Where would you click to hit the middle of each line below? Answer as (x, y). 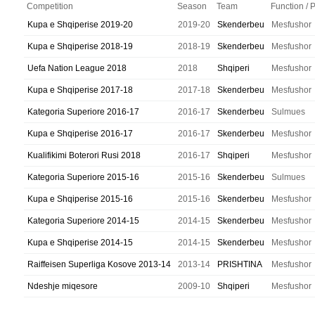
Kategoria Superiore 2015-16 (83, 177)
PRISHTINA (240, 264)
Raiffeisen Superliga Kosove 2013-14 (99, 264)
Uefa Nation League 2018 (77, 68)
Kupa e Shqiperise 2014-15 (80, 243)
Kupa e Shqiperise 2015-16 (80, 199)
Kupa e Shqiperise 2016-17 (80, 134)
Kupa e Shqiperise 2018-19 (80, 46)
